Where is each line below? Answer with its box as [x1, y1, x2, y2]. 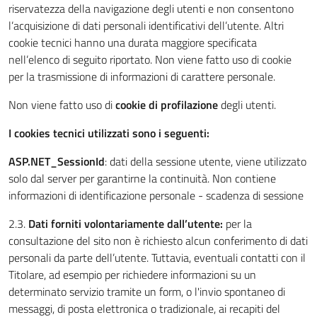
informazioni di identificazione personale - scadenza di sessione [8, 187, 306, 204]
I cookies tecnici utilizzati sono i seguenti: [8, 125, 209, 142]
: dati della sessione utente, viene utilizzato [105, 153, 306, 170]
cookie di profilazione [115, 96, 221, 113]
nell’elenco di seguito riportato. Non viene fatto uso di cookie [8, 51, 292, 68]
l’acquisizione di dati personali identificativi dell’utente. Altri [8, 17, 284, 34]
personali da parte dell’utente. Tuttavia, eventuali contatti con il [8, 249, 306, 266]
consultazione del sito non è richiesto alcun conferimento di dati [8, 232, 308, 249]
